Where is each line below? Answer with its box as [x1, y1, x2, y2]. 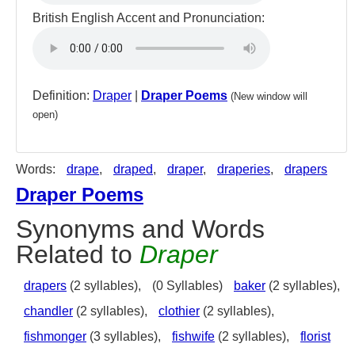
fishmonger [24, 330, 86, 343]
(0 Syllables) [152, 279, 226, 292]
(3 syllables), [86, 330, 164, 343]
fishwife [172, 330, 215, 343]
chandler [24, 304, 73, 318]
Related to [16, 240, 139, 269]
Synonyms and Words [16, 215, 265, 243]
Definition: [32, 89, 93, 102]
